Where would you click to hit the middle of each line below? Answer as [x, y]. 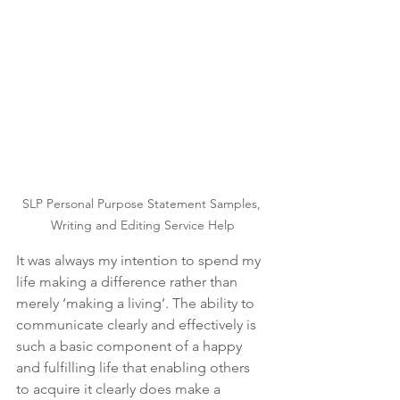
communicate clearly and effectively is [138, 325]
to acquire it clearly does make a [120, 389]
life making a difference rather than [129, 282]
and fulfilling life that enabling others [135, 367]
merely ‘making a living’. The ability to [137, 303]
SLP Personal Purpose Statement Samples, [143, 204]
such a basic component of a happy [131, 346]
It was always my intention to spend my [140, 260]
